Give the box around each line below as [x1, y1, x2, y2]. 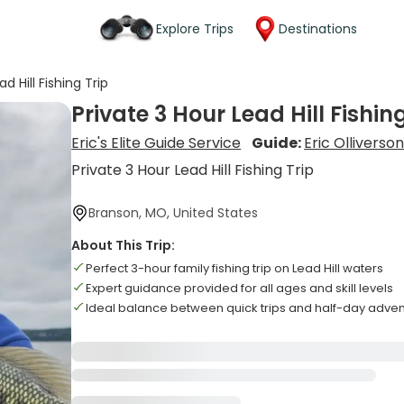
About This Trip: [71, 236, 176, 254]
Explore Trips [156, 19, 234, 38]
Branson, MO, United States [88, 204, 259, 222]
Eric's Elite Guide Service [71, 133, 242, 153]
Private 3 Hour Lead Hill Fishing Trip [71, 160, 315, 180]
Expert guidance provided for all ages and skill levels [86, 280, 394, 297]
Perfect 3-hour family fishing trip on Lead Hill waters [86, 260, 384, 277]
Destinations [279, 19, 357, 38]
